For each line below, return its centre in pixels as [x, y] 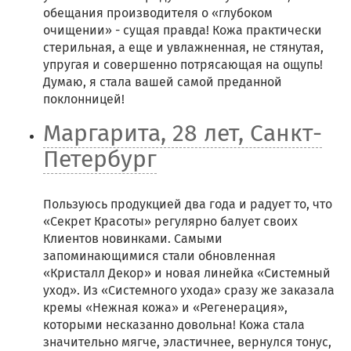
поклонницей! [84, 99]
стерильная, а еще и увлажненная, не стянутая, [183, 47]
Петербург [100, 159]
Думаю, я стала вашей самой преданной [163, 82]
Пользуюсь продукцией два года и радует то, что [188, 204]
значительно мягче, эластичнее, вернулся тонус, [187, 342]
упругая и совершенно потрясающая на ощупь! [183, 65]
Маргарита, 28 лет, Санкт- [183, 133]
